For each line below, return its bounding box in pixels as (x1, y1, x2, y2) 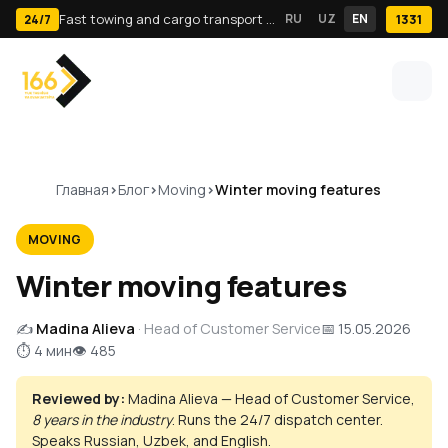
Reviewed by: (32, 389, 125, 409)
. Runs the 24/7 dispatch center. (172, 410, 383, 430)
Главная (56, 180, 109, 200)
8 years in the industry (32, 410, 172, 430)
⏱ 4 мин (16, 341, 72, 361)
